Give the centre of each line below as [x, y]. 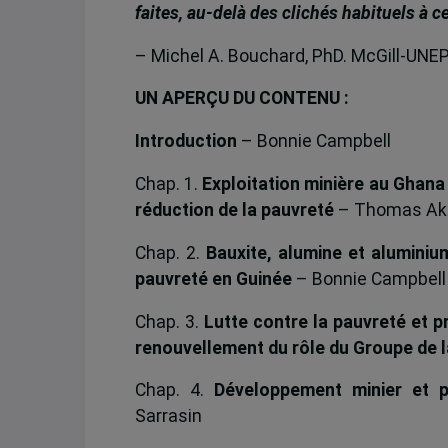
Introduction [185, 141]
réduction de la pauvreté [234, 209]
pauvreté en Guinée [213, 278]
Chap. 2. [170, 252]
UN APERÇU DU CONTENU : [241, 98]
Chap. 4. [174, 390]
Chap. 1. [168, 183]
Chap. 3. [169, 321]
